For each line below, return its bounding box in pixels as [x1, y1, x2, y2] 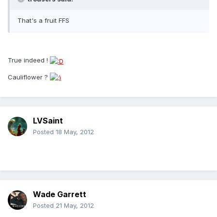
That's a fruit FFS [17, 16, 69, 25]
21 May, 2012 [56, 201, 94, 210]
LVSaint [33, 116, 63, 126]
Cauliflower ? [8, 73, 50, 81]
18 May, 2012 [56, 128, 94, 136]
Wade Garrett [33, 189, 86, 200]
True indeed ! [8, 56, 50, 64]
